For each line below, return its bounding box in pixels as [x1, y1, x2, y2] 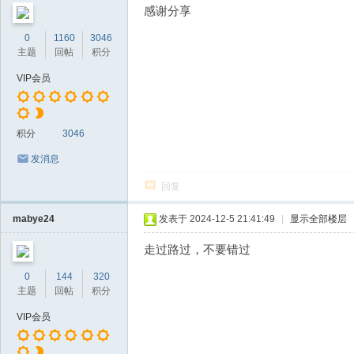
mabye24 [13, 213, 55, 224]
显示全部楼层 [290, 213, 347, 224]
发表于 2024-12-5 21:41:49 [159, 213, 275, 224]
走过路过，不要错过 [144, 243, 250, 256]
